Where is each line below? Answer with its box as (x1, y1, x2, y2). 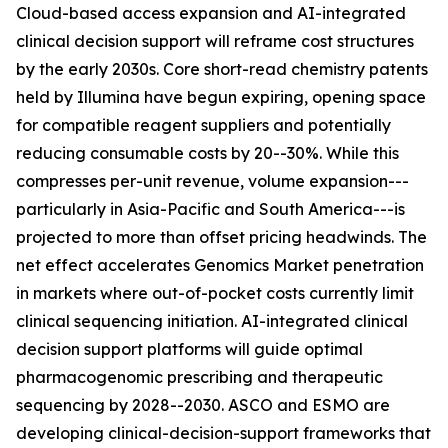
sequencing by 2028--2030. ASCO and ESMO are (16, 395, 390, 416)
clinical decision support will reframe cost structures (16, 31, 414, 52)
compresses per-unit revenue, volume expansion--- (16, 171, 409, 192)
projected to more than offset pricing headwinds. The (16, 227, 427, 248)
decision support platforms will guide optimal (16, 339, 363, 360)
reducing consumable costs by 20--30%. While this (16, 143, 399, 164)
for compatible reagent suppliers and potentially (16, 115, 391, 136)
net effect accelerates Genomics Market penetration (16, 255, 424, 276)
